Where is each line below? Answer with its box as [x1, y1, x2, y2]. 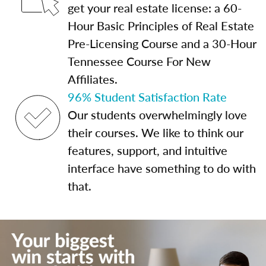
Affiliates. [68, 71, 118, 87]
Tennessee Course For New [68, 53, 211, 69]
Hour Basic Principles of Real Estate [68, 17, 254, 34]
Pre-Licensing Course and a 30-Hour [68, 35, 256, 52]
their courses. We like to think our [68, 124, 243, 141]
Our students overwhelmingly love [68, 106, 247, 123]
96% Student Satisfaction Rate [68, 88, 227, 105]
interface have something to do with [68, 160, 256, 176]
